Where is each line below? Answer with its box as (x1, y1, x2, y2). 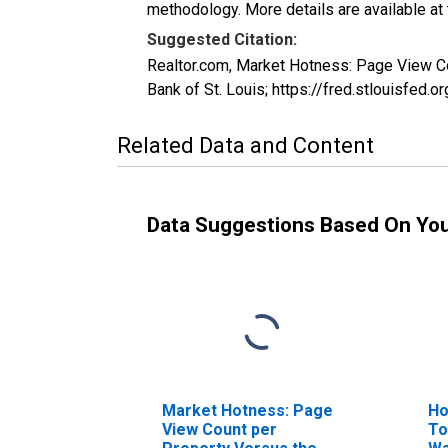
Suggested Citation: (147, 29, 297, 49)
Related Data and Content (117, 132, 374, 158)
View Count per (162, 419, 277, 439)
